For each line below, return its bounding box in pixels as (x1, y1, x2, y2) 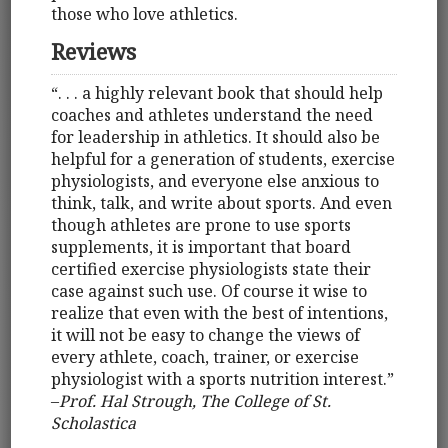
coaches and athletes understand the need (51, 103, 374, 126)
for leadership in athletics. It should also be (51, 125, 381, 148)
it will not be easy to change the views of (51, 323, 361, 346)
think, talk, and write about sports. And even (51, 191, 393, 214)
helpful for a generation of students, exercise (51, 147, 396, 170)
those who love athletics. (51, 3, 239, 26)
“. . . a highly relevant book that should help (51, 81, 384, 104)
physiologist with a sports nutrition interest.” (51, 367, 395, 390)
